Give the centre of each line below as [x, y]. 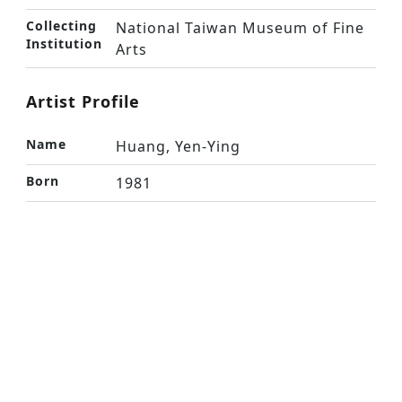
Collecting [61, 26]
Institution [64, 44]
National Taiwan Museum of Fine [240, 28]
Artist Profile [83, 101]
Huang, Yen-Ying [178, 146]
